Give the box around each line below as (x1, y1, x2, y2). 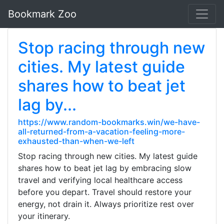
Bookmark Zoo (8, 8, 76, 20)
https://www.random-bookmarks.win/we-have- (18, 117, 200, 127)
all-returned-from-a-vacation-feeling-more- (18, 126, 185, 136)
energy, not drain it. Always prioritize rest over (18, 199, 194, 209)
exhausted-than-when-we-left (18, 136, 134, 146)
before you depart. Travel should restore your (18, 187, 191, 197)
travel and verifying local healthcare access (18, 175, 182, 185)
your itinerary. (18, 211, 70, 221)
